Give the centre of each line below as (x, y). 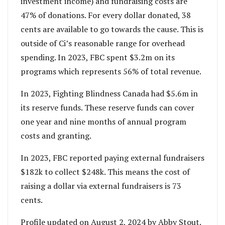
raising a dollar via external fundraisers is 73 (101, 186)
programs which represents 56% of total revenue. (111, 71)
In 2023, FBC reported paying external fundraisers (113, 157)
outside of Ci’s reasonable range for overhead (103, 43)
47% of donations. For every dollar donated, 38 (106, 15)
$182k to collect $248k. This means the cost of (105, 172)
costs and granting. (56, 135)
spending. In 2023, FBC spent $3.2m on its (98, 57)
